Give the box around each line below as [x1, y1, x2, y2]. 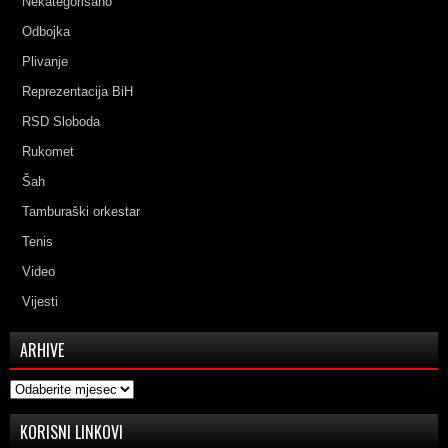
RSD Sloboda [22, 113, 100, 129]
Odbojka [22, 23, 70, 39]
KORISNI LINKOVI [20, 419, 123, 444]
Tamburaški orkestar [22, 203, 140, 219]
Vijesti [22, 293, 58, 309]
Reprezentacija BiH [22, 83, 133, 99]
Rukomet [22, 143, 74, 159]
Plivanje [22, 53, 68, 69]
